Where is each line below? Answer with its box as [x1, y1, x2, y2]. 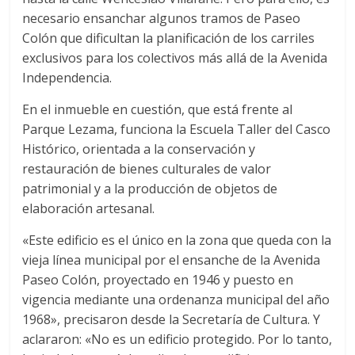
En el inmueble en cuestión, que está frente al [22, 100, 293, 118]
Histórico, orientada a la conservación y [22, 139, 256, 158]
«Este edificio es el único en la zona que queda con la [22, 231, 332, 249]
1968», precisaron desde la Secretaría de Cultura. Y [22, 310, 321, 328]
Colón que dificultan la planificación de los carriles [22, 29, 315, 47]
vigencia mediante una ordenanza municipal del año [22, 290, 330, 308]
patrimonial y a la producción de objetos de [22, 179, 278, 197]
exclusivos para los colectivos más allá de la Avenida [22, 48, 328, 67]
